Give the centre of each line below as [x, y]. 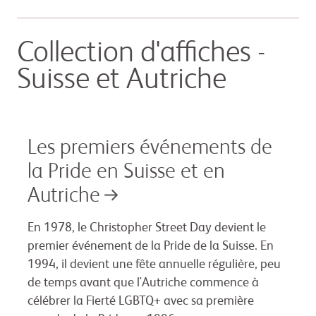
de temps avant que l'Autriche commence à [143, 283]
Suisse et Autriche [122, 81]
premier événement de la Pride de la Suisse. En [151, 247]
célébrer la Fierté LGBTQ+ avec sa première [141, 302]
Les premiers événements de [150, 148]
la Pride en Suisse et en [126, 172]
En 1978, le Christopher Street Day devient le [147, 228]
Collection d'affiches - [141, 54]
